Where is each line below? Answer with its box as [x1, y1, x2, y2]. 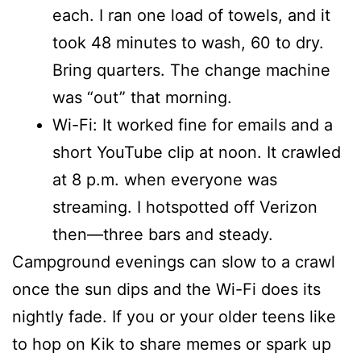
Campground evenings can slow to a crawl [12, 252, 335, 272]
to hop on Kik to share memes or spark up [12, 334, 331, 355]
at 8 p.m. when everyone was [52, 170, 277, 190]
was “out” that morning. [52, 88, 232, 108]
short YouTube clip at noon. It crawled [52, 143, 341, 163]
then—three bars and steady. [52, 225, 273, 245]
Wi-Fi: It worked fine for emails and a [52, 115, 333, 135]
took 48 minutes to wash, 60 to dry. [52, 33, 324, 53]
